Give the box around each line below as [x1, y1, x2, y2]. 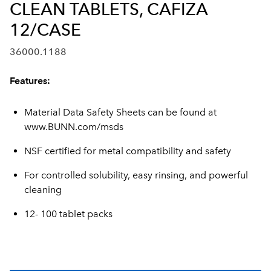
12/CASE [10, 19, 81, 40]
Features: [10, 75, 50, 87]
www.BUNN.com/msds [24, 121, 123, 132]
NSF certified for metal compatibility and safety [24, 145, 231, 157]
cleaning [24, 184, 62, 195]
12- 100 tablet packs [24, 208, 113, 220]
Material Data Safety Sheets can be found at [24, 106, 217, 118]
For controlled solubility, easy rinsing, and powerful [24, 169, 248, 181]
